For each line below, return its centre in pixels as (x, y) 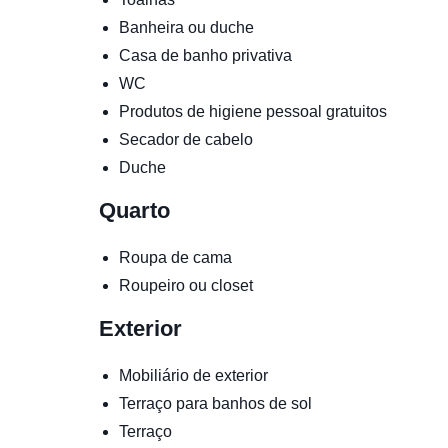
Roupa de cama (175, 257)
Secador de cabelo (186, 139)
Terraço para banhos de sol (215, 403)
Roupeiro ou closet (186, 285)
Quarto (134, 210)
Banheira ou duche (186, 27)
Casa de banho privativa (205, 55)
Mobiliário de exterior (193, 375)
